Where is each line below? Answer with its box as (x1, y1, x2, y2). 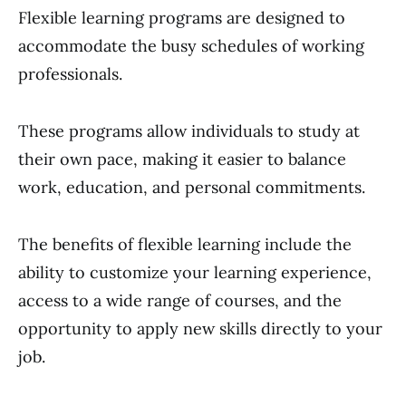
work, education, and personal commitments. (18, 177, 365, 198)
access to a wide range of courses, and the (18, 290, 342, 311)
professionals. (18, 63, 122, 84)
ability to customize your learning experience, (18, 262, 372, 283)
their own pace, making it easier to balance (18, 149, 346, 169)
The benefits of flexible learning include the (18, 234, 352, 255)
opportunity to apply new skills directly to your (18, 318, 382, 339)
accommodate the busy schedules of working (18, 35, 364, 56)
